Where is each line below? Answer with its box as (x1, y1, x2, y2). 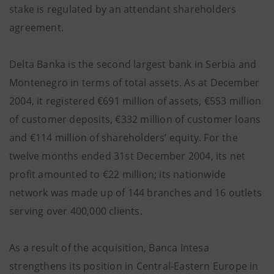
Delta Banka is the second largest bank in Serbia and (9, 57, 257, 71)
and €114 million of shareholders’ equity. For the (9, 131, 238, 144)
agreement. (9, 21, 64, 34)
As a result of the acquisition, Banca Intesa (9, 241, 209, 254)
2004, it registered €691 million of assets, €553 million (9, 94, 262, 108)
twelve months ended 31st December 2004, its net (9, 149, 246, 163)
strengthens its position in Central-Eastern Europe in (9, 259, 259, 273)
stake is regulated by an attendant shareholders (9, 2, 237, 16)
